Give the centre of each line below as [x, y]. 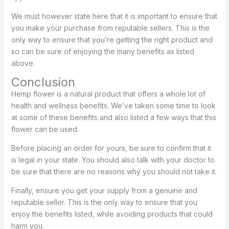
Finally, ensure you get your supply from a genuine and [104, 191]
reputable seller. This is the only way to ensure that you [104, 202]
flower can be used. [45, 129]
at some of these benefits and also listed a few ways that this [113, 118]
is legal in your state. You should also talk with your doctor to [113, 160]
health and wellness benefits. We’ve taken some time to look [113, 106]
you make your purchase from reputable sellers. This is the [110, 28]
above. [23, 63]
